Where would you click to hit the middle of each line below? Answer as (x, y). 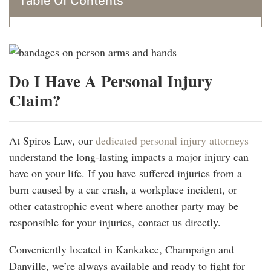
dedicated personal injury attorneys (172, 140)
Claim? (35, 100)
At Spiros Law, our (52, 140)
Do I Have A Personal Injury (111, 80)
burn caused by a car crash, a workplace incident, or (123, 189)
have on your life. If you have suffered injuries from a (126, 173)
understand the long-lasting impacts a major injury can (129, 156)
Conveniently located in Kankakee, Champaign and (122, 249)
